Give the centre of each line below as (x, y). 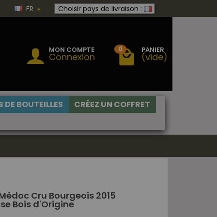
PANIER (153, 49)
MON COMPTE (72, 49)
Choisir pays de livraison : (100, 8)
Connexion (72, 57)
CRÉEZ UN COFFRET (112, 104)
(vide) (155, 57)
